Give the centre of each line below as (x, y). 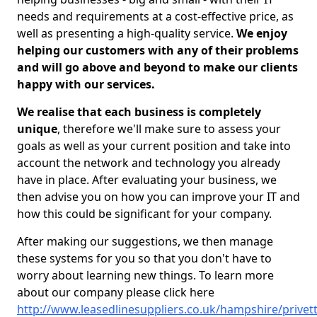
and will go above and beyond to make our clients (157, 67)
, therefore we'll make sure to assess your (169, 129)
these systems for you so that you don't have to (144, 258)
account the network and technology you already (149, 163)
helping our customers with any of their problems (158, 50)
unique (37, 129)
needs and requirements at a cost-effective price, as (155, 16)
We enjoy (262, 33)
